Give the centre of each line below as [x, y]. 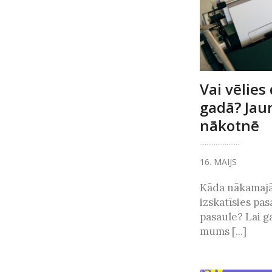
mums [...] [223, 232]
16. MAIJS [218, 162]
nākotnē [229, 126]
